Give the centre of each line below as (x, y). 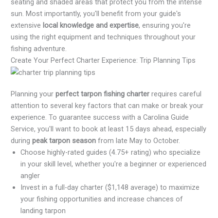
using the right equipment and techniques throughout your (103, 37)
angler (30, 176)
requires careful (176, 94)
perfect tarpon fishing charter (103, 94)
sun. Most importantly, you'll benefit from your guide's (96, 14)
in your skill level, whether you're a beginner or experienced (114, 164)
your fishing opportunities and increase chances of (102, 199)
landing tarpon (43, 211)
